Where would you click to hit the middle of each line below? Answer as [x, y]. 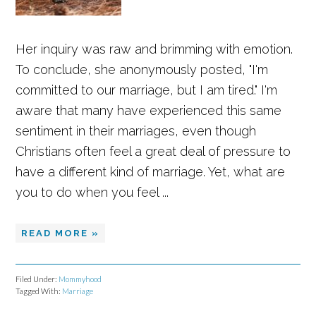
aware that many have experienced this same [149, 110]
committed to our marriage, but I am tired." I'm [147, 90]
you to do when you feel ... [92, 192]
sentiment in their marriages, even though [136, 131]
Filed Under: [37, 279]
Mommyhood [80, 279]
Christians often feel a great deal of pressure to [153, 151]
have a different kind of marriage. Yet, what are [151, 172]
